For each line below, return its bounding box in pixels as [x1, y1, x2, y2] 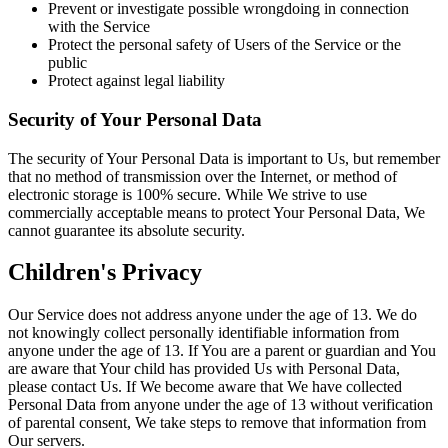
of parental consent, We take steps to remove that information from [8, 414, 426, 432]
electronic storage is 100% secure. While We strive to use [8, 185, 367, 203]
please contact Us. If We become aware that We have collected [8, 378, 402, 396]
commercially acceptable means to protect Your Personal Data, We [8, 203, 425, 221]
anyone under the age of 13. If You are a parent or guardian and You [8, 342, 436, 360]
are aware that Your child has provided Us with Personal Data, [8, 360, 400, 378]
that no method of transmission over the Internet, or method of [8, 167, 397, 185]
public [48, 54, 87, 72]
